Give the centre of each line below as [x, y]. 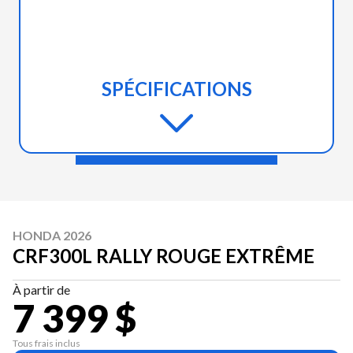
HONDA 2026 [52, 236]
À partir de [41, 290]
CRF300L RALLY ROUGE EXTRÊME [163, 256]
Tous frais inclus [46, 344]
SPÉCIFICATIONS [176, 89]
